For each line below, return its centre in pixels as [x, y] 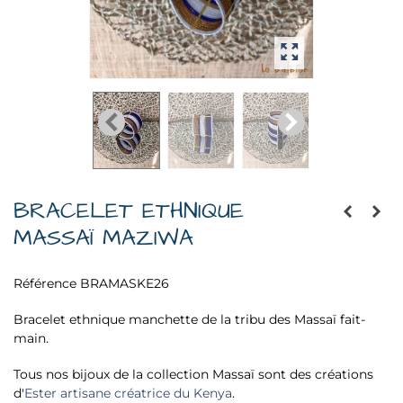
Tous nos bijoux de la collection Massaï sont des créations [193, 375]
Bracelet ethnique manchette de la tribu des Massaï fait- [189, 320]
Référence [45, 284]
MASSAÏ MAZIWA [103, 237]
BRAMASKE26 [125, 284]
